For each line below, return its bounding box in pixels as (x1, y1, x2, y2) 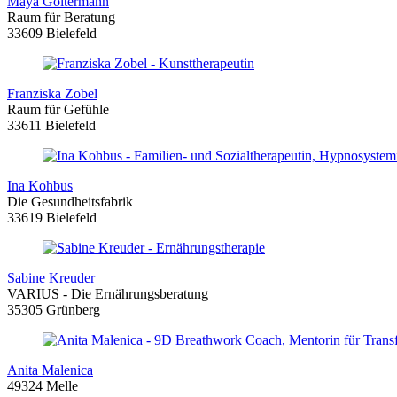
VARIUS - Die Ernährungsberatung (7, 286, 208, 302)
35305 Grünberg (7, 302, 100, 318)
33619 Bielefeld (7, 210, 97, 226)
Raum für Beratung (7, 10, 115, 26)
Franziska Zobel (7, 86, 97, 102)
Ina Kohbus (7, 178, 73, 194)
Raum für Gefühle (7, 102, 109, 118)
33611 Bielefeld (7, 118, 96, 134)
